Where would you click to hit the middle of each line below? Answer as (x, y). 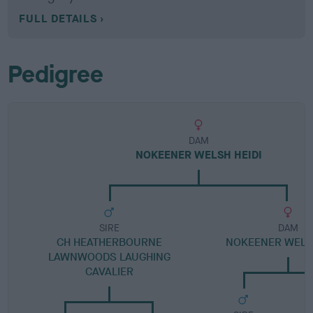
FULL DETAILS (58, 19)
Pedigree (56, 74)
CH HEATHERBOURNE (109, 242)
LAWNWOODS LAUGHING (109, 257)
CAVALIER (109, 271)
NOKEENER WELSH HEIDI (198, 155)
